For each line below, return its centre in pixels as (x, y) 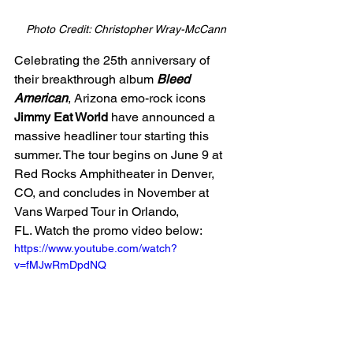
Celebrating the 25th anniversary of (113, 61)
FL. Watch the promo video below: (108, 231)
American (41, 98)
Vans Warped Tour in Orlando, (98, 212)
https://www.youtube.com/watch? (96, 249)
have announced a (163, 117)
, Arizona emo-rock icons (138, 98)
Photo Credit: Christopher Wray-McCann (126, 30)
